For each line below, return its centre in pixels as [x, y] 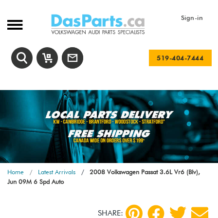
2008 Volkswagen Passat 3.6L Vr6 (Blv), [144, 172]
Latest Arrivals [57, 172]
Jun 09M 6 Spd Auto [36, 182]
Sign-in [192, 18]
